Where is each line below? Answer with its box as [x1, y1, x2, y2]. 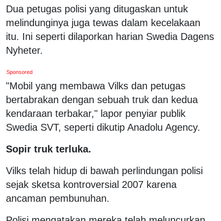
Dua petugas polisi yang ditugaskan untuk [6, 3, 188, 14]
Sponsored [6, 69, 33, 75]
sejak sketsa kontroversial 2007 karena [6, 179, 177, 190]
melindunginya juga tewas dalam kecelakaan [6, 17, 200, 28]
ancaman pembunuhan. [6, 192, 110, 204]
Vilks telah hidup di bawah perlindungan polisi [6, 165, 203, 176]
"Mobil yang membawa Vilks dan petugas [6, 80, 185, 91]
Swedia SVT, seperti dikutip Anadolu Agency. [6, 121, 200, 133]
